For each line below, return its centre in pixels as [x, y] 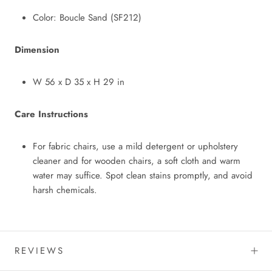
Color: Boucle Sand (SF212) [87, 17]
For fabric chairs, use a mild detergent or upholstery [135, 146]
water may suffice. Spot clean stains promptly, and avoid [143, 175]
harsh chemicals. [65, 190]
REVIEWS [39, 250]
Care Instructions [51, 114]
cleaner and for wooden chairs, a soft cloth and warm [137, 161]
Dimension [37, 49]
